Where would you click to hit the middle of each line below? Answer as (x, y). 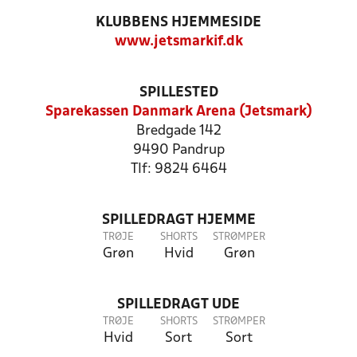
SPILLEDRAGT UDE (178, 305)
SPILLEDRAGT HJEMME (178, 220)
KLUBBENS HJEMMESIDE (178, 23)
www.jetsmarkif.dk (178, 42)
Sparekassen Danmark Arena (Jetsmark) (178, 112)
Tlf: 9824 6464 (178, 169)
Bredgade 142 (178, 131)
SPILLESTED (178, 93)
